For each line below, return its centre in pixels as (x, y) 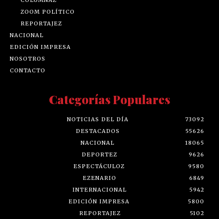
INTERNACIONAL (99, 189)
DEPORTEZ (99, 154)
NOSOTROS (28, 58)
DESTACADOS (98, 131)
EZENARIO (99, 178)
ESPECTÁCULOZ (99, 166)
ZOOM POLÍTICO (48, 11)
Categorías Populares (109, 99)
